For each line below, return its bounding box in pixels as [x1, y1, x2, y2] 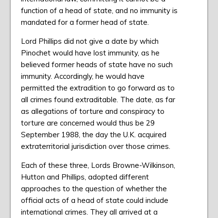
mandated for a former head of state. [20, 18, 149, 27]
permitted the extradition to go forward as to [20, 83, 175, 93]
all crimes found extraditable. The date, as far [20, 95, 175, 105]
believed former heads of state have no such [20, 60, 173, 70]
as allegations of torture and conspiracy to [20, 107, 164, 116]
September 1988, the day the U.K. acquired [20, 130, 166, 140]
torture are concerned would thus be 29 [20, 118, 155, 128]
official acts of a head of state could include [20, 196, 168, 205]
